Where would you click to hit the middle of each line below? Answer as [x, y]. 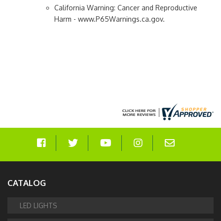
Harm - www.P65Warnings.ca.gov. [110, 19]
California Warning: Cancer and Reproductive [126, 7]
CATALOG [27, 183]
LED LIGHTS [38, 205]
